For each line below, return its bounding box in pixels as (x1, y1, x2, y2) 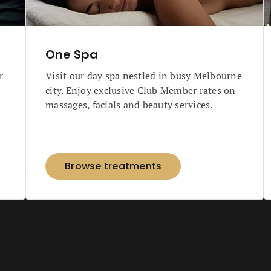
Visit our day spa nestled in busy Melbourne (45, 69, 242, 82)
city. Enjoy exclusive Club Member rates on (45, 83, 236, 97)
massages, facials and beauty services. (45, 98, 213, 111)
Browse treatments (65, 159, 162, 173)
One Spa (45, 46, 98, 63)
